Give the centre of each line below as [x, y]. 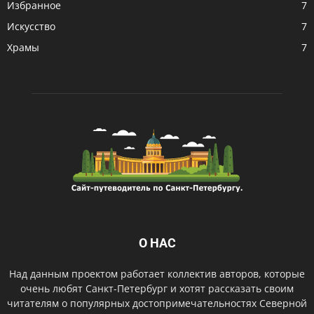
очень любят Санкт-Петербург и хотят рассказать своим [157, 288]
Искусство [31, 26]
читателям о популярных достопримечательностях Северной [157, 303]
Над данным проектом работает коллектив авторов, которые [157, 273]
